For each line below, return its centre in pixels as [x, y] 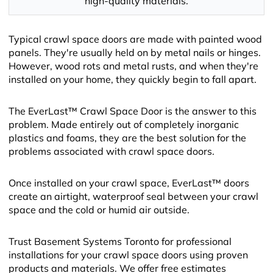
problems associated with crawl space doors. [111, 152]
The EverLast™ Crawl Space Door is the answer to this [132, 112]
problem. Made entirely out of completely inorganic [123, 125]
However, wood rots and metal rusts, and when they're [133, 67]
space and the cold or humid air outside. [99, 211]
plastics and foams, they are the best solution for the [127, 139]
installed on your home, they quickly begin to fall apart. [132, 80]
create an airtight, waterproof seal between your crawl [133, 197]
